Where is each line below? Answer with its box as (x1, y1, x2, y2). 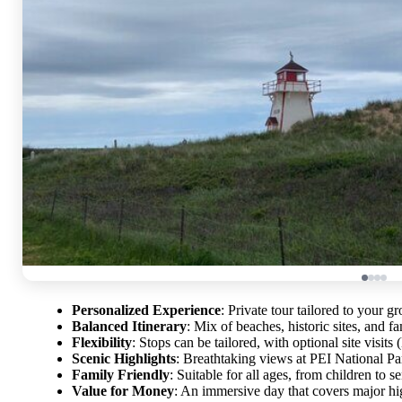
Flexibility (72, 334, 132, 350)
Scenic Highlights (72, 350, 176, 366)
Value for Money (72, 382, 174, 398)
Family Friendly (72, 366, 170, 382)
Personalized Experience (72, 301, 221, 318)
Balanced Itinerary (72, 318, 187, 334)
